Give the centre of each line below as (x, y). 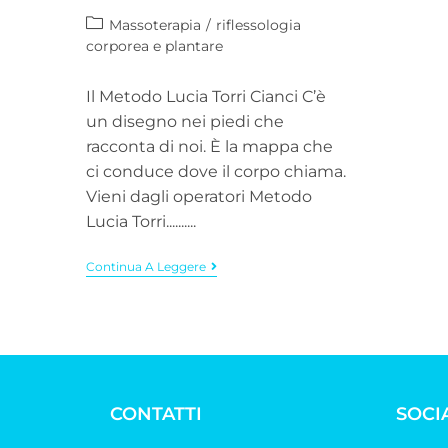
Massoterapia (154, 25)
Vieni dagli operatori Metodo (198, 197)
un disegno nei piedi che (184, 122)
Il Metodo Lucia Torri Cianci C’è (205, 97)
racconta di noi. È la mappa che (209, 147)
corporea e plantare (154, 46)
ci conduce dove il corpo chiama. (215, 172)
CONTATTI (156, 413)
